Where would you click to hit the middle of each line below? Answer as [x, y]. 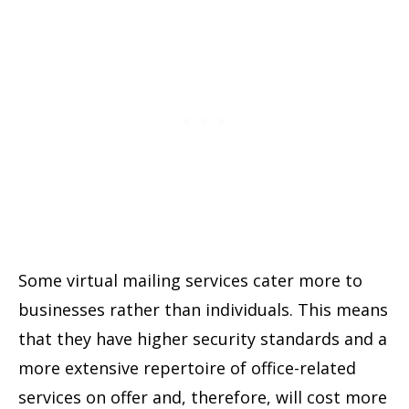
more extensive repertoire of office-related [187, 367]
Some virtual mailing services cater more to [190, 280]
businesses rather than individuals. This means [203, 309]
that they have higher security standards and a [203, 338]
